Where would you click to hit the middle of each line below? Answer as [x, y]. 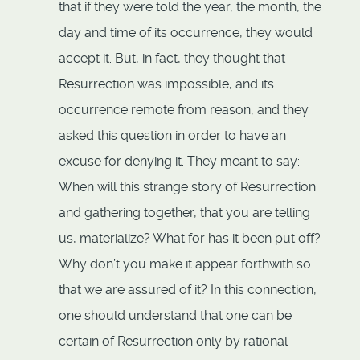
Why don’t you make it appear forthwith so [185, 264]
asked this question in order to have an [172, 136]
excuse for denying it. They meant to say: [179, 162]
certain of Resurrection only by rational [173, 342]
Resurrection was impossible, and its [166, 84]
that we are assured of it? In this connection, [188, 290]
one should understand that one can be [175, 316]
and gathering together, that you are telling [184, 213]
